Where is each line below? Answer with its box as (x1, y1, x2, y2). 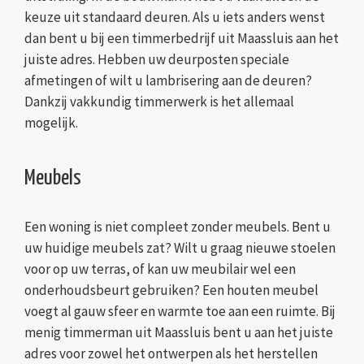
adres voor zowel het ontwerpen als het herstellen (24, 344, 318, 362)
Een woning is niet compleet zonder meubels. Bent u (24, 217, 331, 236)
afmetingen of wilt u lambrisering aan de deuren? (24, 71, 312, 90)
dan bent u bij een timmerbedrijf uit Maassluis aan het (24, 29, 339, 48)
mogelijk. (24, 114, 78, 132)
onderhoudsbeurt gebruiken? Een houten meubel (24, 280, 318, 299)
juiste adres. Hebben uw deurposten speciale (24, 50, 289, 69)
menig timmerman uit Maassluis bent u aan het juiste (24, 323, 333, 341)
